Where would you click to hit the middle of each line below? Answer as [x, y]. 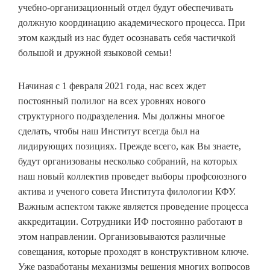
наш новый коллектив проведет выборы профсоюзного [132, 177]
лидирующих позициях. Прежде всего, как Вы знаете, [130, 146]
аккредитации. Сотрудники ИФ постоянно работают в [130, 222]
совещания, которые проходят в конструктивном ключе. [133, 252]
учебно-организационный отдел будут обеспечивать [126, 8]
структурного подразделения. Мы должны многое [121, 116]
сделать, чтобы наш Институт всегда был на [109, 131]
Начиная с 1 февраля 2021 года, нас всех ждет [112, 86]
